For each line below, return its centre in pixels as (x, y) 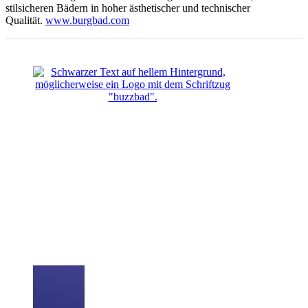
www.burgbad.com (87, 20)
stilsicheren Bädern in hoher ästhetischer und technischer (128, 8)
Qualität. (25, 20)
